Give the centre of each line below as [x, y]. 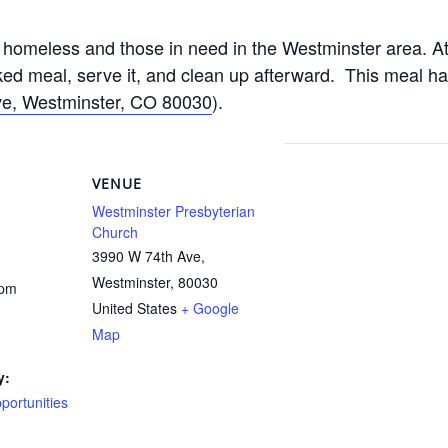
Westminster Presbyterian [173, 211]
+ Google [210, 308]
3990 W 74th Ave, [148, 256]
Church [115, 232]
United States [134, 308]
